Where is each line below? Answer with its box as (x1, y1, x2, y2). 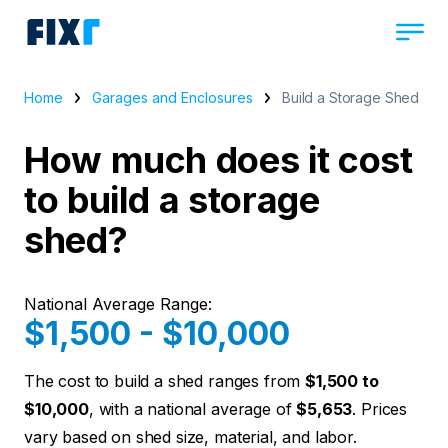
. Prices (352, 399, 408, 419)
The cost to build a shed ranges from (24, 371, 306, 391)
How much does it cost (24, 138, 413, 182)
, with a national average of (88, 399, 297, 419)
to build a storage (24, 178, 320, 222)
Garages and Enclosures (92, 89, 253, 106)
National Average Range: (24, 294, 212, 314)
